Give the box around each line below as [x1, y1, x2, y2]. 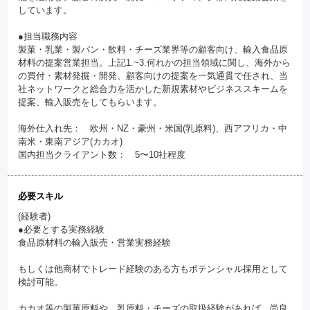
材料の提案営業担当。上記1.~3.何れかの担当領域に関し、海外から [18, 57, 291, 68]
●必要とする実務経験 [18, 224, 105, 235]
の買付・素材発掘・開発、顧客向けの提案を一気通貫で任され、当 [18, 70, 289, 81]
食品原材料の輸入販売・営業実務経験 [18, 237, 172, 248]
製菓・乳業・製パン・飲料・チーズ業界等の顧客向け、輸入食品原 [18, 44, 289, 55]
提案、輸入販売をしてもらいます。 [18, 96, 163, 107]
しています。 [18, 4, 73, 15]
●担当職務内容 [18, 30, 78, 42]
